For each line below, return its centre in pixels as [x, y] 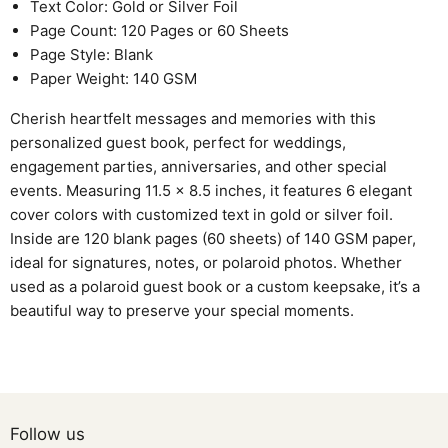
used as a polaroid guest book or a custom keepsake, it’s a [215, 286]
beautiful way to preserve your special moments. [182, 310]
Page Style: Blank [91, 54]
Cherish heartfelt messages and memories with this [193, 118]
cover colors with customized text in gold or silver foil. [201, 214]
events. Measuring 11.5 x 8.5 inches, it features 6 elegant [211, 190]
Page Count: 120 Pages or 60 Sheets [159, 30]
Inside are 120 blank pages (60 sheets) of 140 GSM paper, [213, 238]
